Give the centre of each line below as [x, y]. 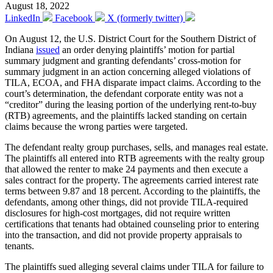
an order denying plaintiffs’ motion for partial [147, 49]
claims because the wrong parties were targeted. [96, 126]
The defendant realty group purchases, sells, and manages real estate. [136, 147]
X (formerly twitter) [145, 18]
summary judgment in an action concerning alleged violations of [128, 71]
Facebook [74, 18]
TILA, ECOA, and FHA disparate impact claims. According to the [133, 82]
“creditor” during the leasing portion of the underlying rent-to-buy [131, 104]
